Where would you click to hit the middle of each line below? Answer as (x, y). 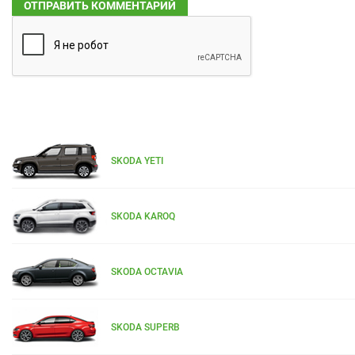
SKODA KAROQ (143, 217)
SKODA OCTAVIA (147, 272)
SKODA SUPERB (145, 328)
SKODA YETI (137, 161)
